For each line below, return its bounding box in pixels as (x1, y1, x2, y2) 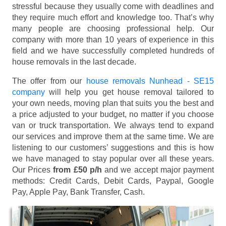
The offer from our (12, 76, 86, 85)
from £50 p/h (53, 165, 102, 174)
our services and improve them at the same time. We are (12, 132, 214, 141)
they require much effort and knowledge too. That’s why (12, 13, 214, 22)
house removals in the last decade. (12, 57, 136, 66)
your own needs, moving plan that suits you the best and (12, 98, 214, 107)
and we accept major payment (101, 165, 214, 174)
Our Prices (12, 165, 53, 174)
